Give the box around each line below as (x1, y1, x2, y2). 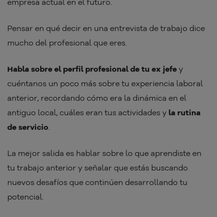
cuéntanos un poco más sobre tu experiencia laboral (7, 78, 203, 89)
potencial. (7, 192, 44, 202)
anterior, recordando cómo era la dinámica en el (7, 93, 186, 103)
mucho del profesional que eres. (7, 38, 129, 48)
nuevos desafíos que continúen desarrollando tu (7, 177, 187, 187)
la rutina (169, 108, 201, 118)
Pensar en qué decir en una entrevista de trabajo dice (7, 23, 205, 33)
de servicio (7, 122, 48, 132)
